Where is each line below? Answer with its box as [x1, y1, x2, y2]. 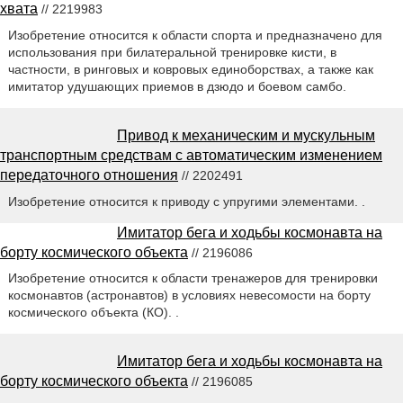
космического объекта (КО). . [7, 305, 179, 320]
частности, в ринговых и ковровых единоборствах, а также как [7, 61, 373, 76]
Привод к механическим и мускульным [117, 127, 375, 143]
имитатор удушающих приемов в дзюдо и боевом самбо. [7, 78, 346, 94]
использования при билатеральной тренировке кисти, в [7, 44, 336, 59]
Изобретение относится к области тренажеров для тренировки [7, 271, 378, 286]
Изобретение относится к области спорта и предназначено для [7, 27, 382, 42]
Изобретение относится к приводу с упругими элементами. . [7, 193, 365, 209]
